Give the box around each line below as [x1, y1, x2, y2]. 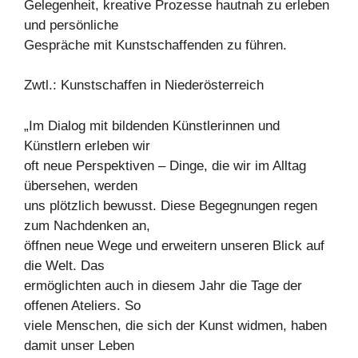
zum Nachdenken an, [24, 217, 150, 233]
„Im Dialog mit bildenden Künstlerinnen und [24, 117, 280, 133]
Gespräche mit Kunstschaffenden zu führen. [24, 37, 287, 53]
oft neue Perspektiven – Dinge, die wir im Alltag [24, 157, 306, 173]
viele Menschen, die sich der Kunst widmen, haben [24, 317, 327, 333]
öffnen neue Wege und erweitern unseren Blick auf [24, 237, 324, 253]
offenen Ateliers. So [24, 297, 141, 313]
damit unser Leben [24, 337, 134, 353]
